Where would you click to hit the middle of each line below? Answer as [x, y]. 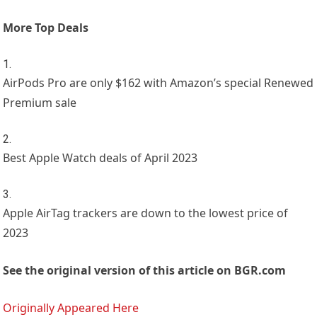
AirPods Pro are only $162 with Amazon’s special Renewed [158, 83]
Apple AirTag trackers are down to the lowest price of [146, 213]
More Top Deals [46, 28]
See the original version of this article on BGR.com [145, 271]
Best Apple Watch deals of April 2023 [100, 158]
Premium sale [40, 103]
